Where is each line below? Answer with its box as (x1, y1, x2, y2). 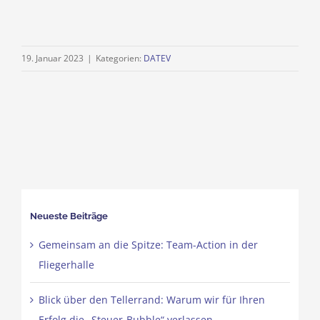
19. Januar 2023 (21, 52, 84, 64)
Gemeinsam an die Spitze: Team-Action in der (38, 238, 258, 252)
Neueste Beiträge (29, 210, 108, 221)
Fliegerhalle (38, 258, 94, 272)
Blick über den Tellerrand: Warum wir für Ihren (38, 293, 265, 307)
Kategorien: (96, 52, 144, 64)
